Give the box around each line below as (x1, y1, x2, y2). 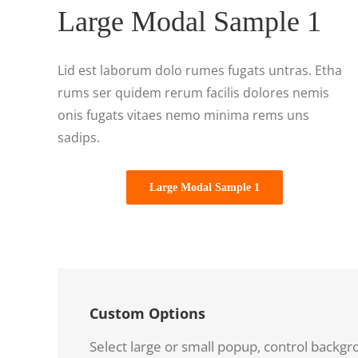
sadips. (58, 128, 100, 146)
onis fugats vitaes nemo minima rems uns (58, 105, 309, 124)
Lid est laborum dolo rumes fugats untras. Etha (58, 61, 342, 79)
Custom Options (89, 303, 205, 323)
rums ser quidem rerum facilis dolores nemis (58, 83, 329, 101)
